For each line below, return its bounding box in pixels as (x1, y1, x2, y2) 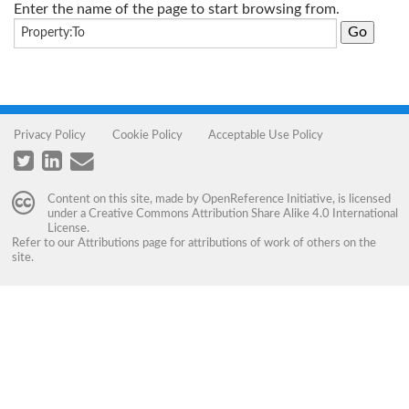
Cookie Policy (111, 129, 183, 141)
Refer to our (11, 237, 78, 249)
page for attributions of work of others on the (139, 237, 376, 249)
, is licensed (331, 194, 391, 205)
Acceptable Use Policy (208, 129, 324, 141)
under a (47, 208, 89, 220)
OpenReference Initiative (201, 194, 332, 205)
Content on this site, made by (47, 194, 202, 205)
